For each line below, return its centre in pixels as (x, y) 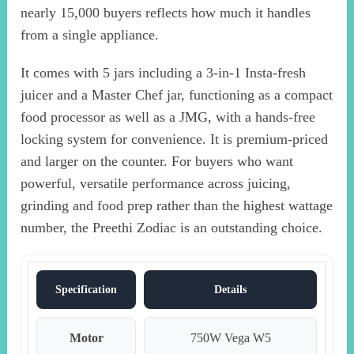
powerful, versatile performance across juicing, (156, 183)
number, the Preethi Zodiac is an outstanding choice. (172, 227)
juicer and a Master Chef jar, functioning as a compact (177, 94)
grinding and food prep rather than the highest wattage (177, 205)
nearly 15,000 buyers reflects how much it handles (166, 12)
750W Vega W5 (230, 337)
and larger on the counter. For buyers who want (157, 161)
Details (231, 289)
